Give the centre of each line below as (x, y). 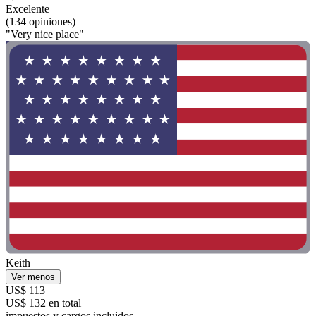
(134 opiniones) (41, 22)
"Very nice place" (45, 35)
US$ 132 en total (43, 303)
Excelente (28, 9)
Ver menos (33, 277)
